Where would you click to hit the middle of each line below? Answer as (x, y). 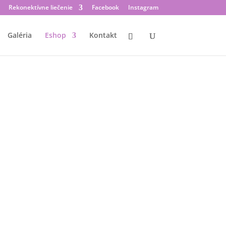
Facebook (105, 7)
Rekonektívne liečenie (40, 7)
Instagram (143, 7)
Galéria (19, 35)
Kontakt (103, 35)
